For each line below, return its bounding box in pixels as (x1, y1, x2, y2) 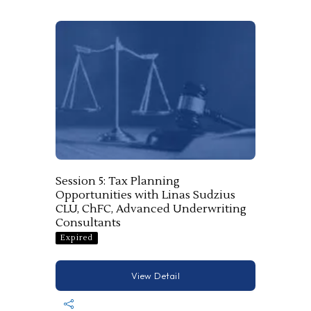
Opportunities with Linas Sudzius (56, 187, 235, 202)
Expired (60, 232, 93, 243)
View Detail (131, 269, 180, 281)
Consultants (56, 215, 121, 230)
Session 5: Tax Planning (56, 174, 180, 188)
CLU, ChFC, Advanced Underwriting (56, 201, 246, 216)
